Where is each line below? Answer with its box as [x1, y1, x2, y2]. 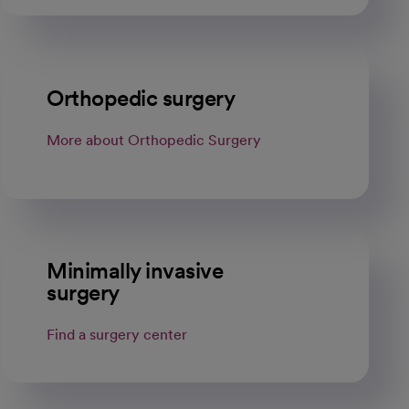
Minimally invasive [47, 257, 224, 284]
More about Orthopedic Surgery [47, 131, 262, 149]
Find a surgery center [47, 326, 188, 343]
